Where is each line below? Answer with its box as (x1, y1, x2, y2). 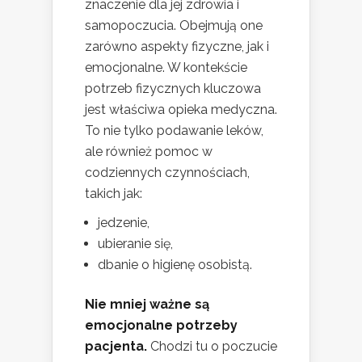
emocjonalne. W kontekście (85, 59, 247, 75)
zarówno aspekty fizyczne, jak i (85, 38, 269, 54)
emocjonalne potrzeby (85, 317, 238, 333)
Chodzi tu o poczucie (147, 338, 277, 354)
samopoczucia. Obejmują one (85, 17, 263, 33)
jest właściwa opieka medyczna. (85, 101, 277, 117)
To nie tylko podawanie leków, (85, 122, 263, 138)
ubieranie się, (98, 235, 173, 251)
